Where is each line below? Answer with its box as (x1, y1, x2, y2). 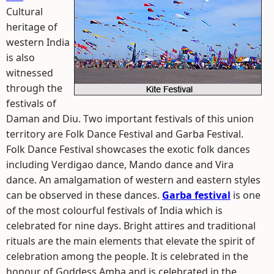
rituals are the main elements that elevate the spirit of (6, 234, 255, 248)
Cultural (6, 5, 43, 18)
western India (6, 35, 70, 49)
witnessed (6, 66, 53, 80)
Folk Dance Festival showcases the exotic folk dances (6, 143, 250, 156)
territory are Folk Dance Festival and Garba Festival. (6, 127, 243, 141)
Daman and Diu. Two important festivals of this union (6, 112, 254, 125)
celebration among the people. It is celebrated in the (6, 250, 248, 263)
